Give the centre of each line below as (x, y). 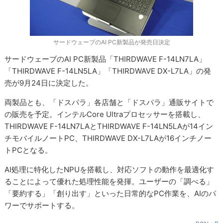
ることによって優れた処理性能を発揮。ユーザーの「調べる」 (109, 182)
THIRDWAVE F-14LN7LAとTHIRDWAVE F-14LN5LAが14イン (109, 126)
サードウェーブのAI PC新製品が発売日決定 (111, 42)
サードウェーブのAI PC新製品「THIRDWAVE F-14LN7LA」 (106, 59)
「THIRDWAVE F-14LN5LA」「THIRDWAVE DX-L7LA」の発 (108, 71)
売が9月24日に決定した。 (49, 83)
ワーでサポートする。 (42, 206)
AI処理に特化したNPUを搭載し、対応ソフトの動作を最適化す (110, 170)
